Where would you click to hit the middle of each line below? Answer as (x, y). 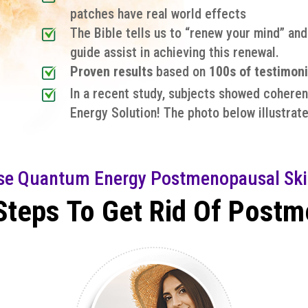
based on (182, 71)
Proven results (111, 71)
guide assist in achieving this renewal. (174, 52)
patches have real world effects (158, 13)
